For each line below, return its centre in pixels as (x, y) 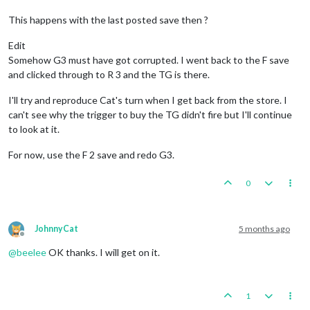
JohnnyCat (56, 229)
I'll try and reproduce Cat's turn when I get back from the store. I (148, 100)
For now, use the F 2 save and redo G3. (91, 155)
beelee (31, 253)
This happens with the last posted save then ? (108, 20)
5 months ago (264, 229)
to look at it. (34, 129)
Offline (35, 239)
